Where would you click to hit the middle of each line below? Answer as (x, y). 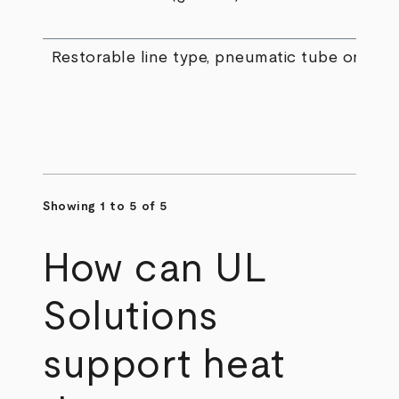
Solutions (130, 318)
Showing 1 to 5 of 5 (106, 207)
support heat (164, 366)
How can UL (155, 269)
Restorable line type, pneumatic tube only (214, 58)
